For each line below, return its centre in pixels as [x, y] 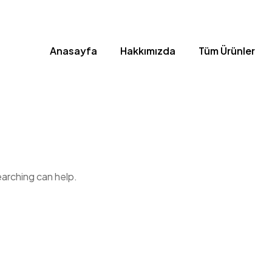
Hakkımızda [148, 51]
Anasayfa [73, 51]
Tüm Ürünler [227, 51]
